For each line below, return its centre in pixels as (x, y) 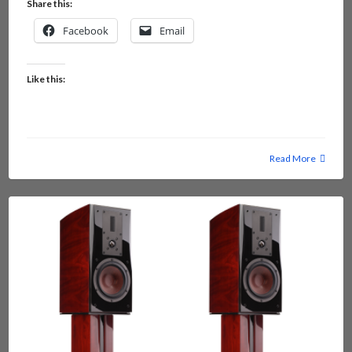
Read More (293, 158)
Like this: (46, 79)
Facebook (85, 30)
